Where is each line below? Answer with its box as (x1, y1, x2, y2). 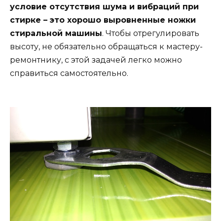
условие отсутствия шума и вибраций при (10, 2, 199, 12)
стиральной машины (10, 29, 102, 38)
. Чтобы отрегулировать (102, 29, 199, 38)
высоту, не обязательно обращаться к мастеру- (10, 42, 203, 52)
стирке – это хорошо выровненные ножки (10, 15, 196, 25)
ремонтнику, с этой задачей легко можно (10, 55, 182, 65)
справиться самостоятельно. (10, 69, 128, 78)
